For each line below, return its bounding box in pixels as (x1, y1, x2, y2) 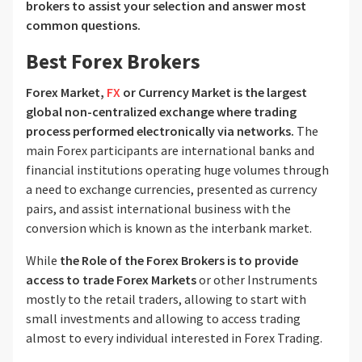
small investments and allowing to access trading (26, 310, 301, 326)
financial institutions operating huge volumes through (26, 162, 329, 178)
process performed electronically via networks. (26, 123, 294, 139)
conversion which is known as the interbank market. (26, 220, 312, 236)
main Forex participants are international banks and (26, 142, 314, 158)
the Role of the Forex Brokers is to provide (60, 252, 298, 268)
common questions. (26, 17, 141, 33)
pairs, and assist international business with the (26, 200, 291, 217)
